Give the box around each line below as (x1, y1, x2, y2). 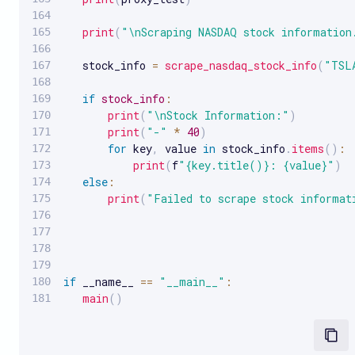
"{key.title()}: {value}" (178, 157, 334, 173)
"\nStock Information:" (147, 107, 289, 123)
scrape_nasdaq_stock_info (165, 57, 317, 73)
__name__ (76, 273, 140, 289)
